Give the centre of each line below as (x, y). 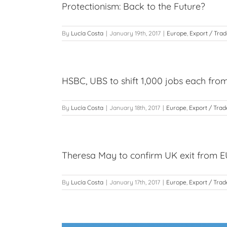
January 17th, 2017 (135, 182)
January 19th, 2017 (135, 33)
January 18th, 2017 (135, 108)
